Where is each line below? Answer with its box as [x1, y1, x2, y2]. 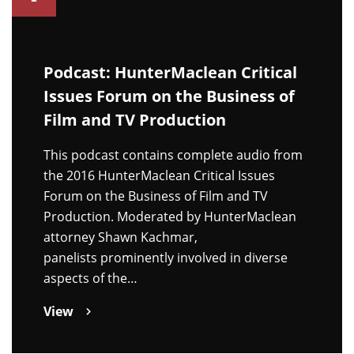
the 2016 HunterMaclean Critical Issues [43, 166, 275, 184]
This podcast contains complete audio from [43, 145, 303, 164]
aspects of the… [43, 269, 137, 287]
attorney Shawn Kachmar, [43, 228, 198, 246]
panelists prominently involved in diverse [43, 248, 288, 266]
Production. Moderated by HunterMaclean [43, 207, 296, 225]
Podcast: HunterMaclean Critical [43, 61, 297, 83]
